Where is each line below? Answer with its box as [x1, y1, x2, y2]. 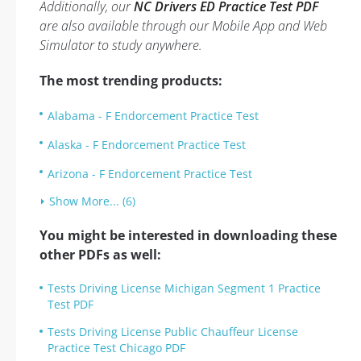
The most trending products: [39, 72, 222, 89]
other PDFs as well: [39, 246, 161, 263]
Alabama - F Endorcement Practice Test [48, 108, 259, 123]
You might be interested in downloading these [39, 226, 337, 244]
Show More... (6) [49, 193, 135, 209]
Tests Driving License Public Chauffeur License [48, 324, 298, 339]
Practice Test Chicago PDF [48, 340, 185, 355]
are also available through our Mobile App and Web [39, 17, 327, 35]
